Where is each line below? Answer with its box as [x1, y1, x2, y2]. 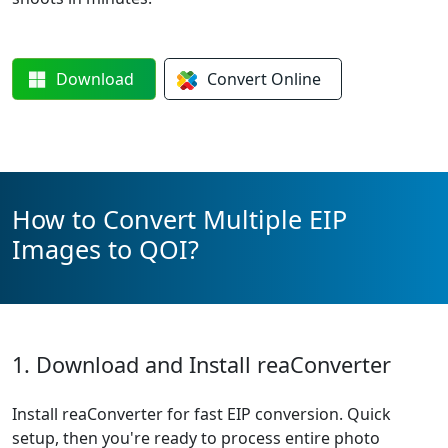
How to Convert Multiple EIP [12, 202, 347, 236]
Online [270, 68, 321, 90]
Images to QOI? [12, 232, 199, 266]
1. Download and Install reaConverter [12, 350, 391, 379]
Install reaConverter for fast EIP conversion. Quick [12, 403, 391, 425]
